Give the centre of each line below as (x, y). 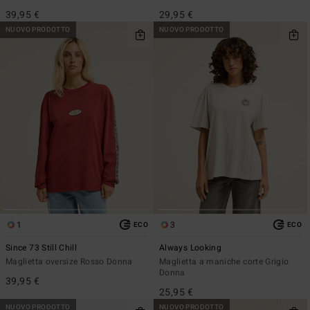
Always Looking (191, 247)
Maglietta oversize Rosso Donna (69, 261)
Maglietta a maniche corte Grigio (224, 261)
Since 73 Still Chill (42, 247)
